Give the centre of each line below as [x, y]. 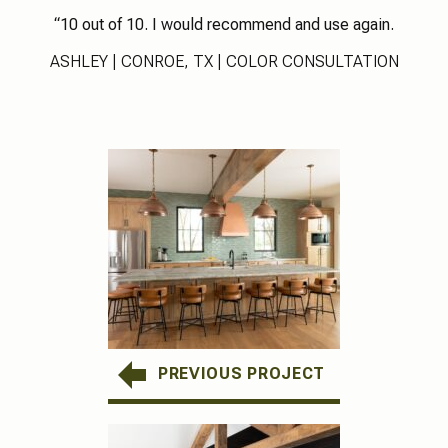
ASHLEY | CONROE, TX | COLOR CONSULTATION [224, 61]
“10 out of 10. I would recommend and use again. [224, 24]
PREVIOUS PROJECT [241, 373]
